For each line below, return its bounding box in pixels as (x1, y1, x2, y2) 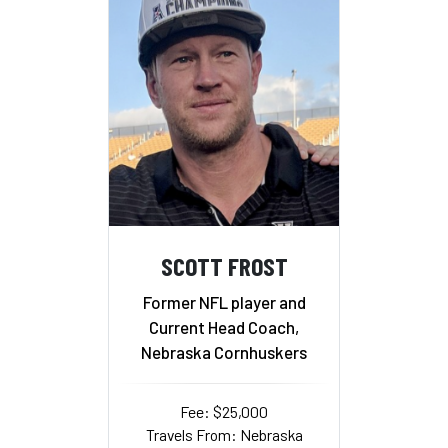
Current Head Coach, (149, 316, 299, 337)
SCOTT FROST (160, 250, 288, 282)
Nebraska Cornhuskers (141, 341, 307, 362)
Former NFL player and (142, 291, 306, 312)
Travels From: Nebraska (145, 424, 303, 444)
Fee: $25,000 (180, 401, 268, 421)
